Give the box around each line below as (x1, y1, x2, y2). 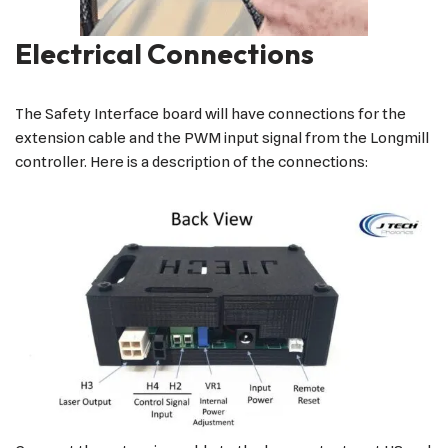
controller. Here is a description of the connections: (15, 152, 368, 171)
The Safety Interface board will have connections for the (15, 104, 406, 123)
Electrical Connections (15, 35, 314, 71)
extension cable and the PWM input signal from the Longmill (15, 128, 429, 147)
